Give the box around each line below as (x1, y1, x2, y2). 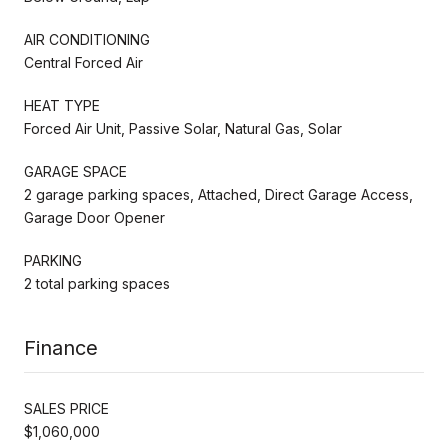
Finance (24, 335, 98, 360)
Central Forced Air (24, 53, 143, 71)
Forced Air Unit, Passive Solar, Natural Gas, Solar (24, 119, 342, 137)
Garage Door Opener (24, 208, 165, 226)
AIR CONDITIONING (24, 30, 150, 48)
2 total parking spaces (24, 274, 170, 292)
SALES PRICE (24, 399, 109, 417)
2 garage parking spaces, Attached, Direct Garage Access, (24, 185, 413, 203)
